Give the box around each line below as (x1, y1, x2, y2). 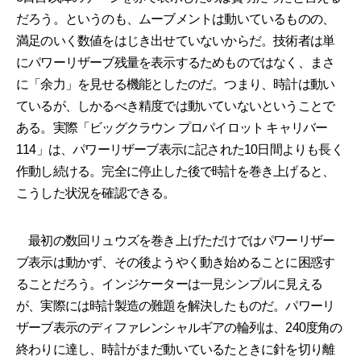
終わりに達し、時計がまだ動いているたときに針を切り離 (16, 342, 335, 356)
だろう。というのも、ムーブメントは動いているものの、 (16, 11, 335, 26)
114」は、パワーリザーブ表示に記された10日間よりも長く (16, 142, 343, 156)
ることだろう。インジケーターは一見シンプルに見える (16, 276, 322, 291)
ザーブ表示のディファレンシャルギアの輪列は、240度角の (16, 320, 342, 334)
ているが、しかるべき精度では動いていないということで (16, 98, 335, 113)
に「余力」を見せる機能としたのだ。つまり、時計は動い (16, 77, 335, 91)
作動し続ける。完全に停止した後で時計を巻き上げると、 (16, 164, 335, 178)
